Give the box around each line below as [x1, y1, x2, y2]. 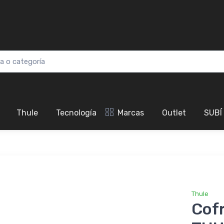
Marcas [117, 108, 144, 118]
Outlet [162, 108, 186, 118]
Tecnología [56, 108, 96, 118]
